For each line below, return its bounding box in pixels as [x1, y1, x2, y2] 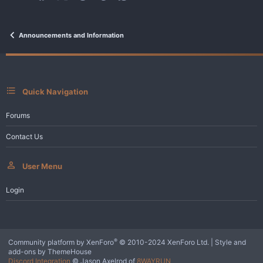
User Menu [22, 161, 62, 171]
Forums [6, 110, 30, 120]
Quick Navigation [22, 87, 88, 96]
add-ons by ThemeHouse [8, 247, 92, 256]
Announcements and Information [19, 31, 124, 39]
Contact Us [6, 131, 43, 141]
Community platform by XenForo [8, 238, 114, 247]
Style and [215, 238, 246, 247]
